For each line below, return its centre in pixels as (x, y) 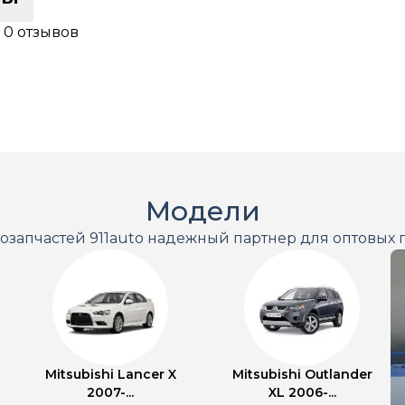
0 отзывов (41, 32)
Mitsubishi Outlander (302, 374)
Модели (202, 211)
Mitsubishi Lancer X (110, 374)
